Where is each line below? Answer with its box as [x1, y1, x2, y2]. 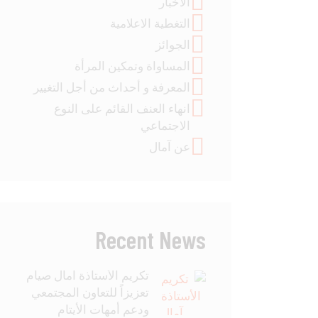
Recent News [95, 225, 206, 255]
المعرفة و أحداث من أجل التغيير [33, 80, 190, 95]
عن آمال [148, 140, 190, 155]
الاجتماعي [140, 119, 190, 133]
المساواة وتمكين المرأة [74, 59, 190, 74]
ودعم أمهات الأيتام [57, 302, 150, 317]
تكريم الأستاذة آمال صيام [26, 268, 150, 283]
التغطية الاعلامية [109, 16, 190, 31]
